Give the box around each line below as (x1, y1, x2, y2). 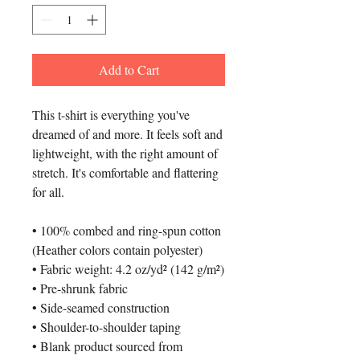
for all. (32, 183, 67, 200)
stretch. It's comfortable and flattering (32, 164, 219, 181)
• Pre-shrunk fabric (32, 280, 128, 297)
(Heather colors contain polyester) (32, 241, 202, 258)
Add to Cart (98, 61, 159, 78)
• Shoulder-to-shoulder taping (32, 318, 181, 335)
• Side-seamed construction (32, 299, 170, 316)
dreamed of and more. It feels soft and (32, 125, 223, 142)
